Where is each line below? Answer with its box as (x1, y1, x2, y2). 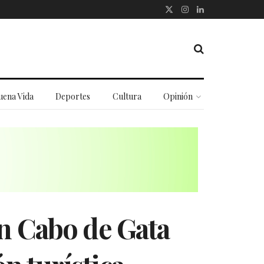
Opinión (163, 91, 193, 102)
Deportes (55, 91, 91, 102)
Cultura (112, 91, 141, 102)
